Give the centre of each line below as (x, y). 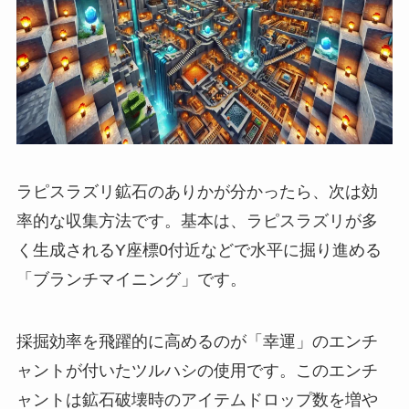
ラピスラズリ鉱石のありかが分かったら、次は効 (197, 192)
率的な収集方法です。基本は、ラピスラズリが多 (197, 221)
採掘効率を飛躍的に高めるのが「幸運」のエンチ (197, 341)
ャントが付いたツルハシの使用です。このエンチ (197, 370)
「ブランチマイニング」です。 (131, 280)
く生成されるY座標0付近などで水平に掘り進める (199, 251)
